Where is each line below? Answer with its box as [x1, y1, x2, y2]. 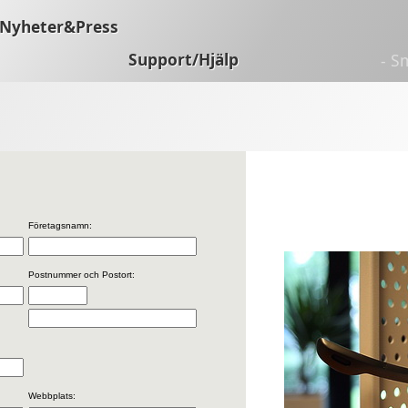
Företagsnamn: [28, 219, 92, 230]
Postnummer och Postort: [28, 269, 135, 280]
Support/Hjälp [128, 48, 239, 70]
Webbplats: [28, 390, 76, 401]
